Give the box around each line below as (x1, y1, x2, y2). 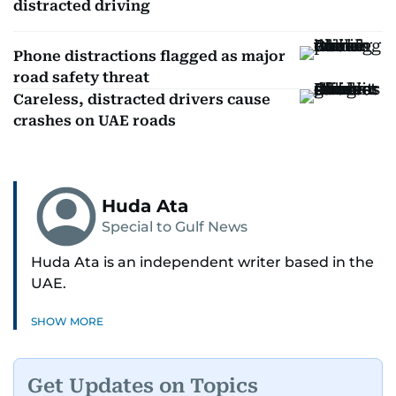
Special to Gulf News (102, 218, 247, 235)
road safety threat (13, 69, 149, 86)
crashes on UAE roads (13, 112, 176, 129)
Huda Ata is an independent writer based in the (31, 254, 374, 270)
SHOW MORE (31, 315, 103, 328)
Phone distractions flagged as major (13, 48, 286, 65)
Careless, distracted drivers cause (13, 91, 270, 108)
